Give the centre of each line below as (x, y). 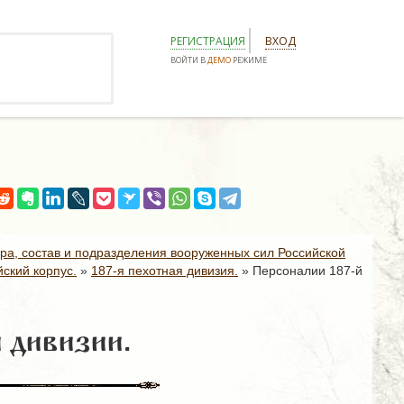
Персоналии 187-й (308, 271)
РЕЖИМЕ (249, 60)
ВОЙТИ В (189, 60)
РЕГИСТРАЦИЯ (208, 41)
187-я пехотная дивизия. (165, 271)
